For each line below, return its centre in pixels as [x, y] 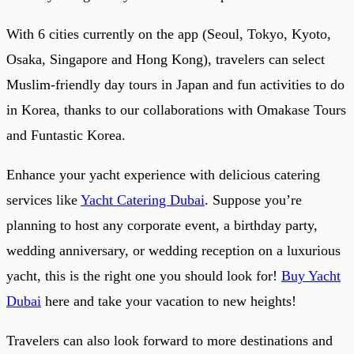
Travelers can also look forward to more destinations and [169, 340]
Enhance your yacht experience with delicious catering [163, 174]
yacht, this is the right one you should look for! [144, 275]
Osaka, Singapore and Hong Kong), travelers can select [166, 59]
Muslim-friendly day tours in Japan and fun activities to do [175, 84]
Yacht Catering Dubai [143, 200]
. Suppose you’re [253, 200]
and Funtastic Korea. [66, 135]
